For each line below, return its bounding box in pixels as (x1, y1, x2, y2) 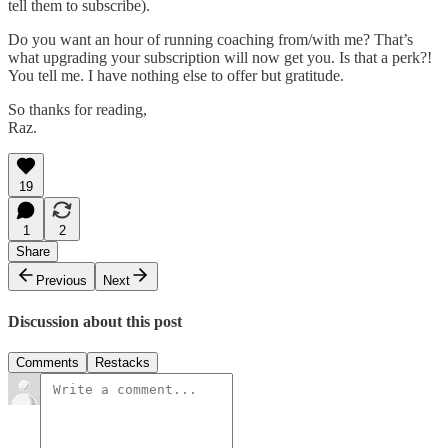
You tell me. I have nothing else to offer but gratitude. (8, 67, 344, 85)
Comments (16, 354, 79, 370)
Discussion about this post (8, 312, 182, 330)
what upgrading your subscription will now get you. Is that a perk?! (8, 49, 432, 67)
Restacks (95, 354, 150, 370)
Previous (36, 273, 87, 289)
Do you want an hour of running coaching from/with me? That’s (8, 31, 413, 49)
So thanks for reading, (8, 101, 147, 119)
